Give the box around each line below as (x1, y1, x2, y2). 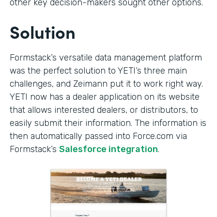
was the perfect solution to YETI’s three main (10, 65, 187, 76)
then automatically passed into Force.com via (10, 130, 187, 141)
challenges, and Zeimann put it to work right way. (10, 78, 203, 89)
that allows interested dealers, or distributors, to (10, 104, 198, 115)
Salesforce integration (59, 143, 158, 155)
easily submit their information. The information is (10, 117, 206, 128)
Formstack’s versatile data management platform (10, 52, 202, 63)
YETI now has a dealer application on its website (10, 91, 200, 102)
